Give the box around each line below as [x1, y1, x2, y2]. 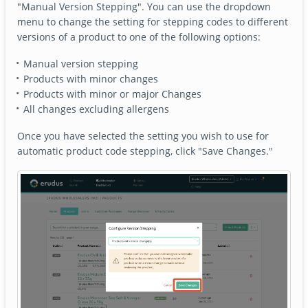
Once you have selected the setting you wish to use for [17, 129, 269, 142]
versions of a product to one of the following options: [17, 30, 261, 44]
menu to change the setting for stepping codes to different [17, 15, 289, 29]
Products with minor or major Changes [23, 87, 201, 100]
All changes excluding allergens [23, 102, 169, 115]
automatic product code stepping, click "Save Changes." [17, 144, 274, 157]
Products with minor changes [23, 71, 158, 85]
